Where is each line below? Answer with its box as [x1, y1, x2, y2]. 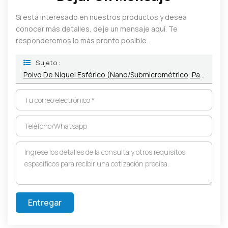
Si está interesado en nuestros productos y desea [16, 12, 187, 22]
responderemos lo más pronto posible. [16, 36, 148, 46]
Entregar [28, 196, 62, 208]
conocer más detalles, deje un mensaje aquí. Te [16, 24, 178, 34]
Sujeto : [36, 58, 61, 68]
